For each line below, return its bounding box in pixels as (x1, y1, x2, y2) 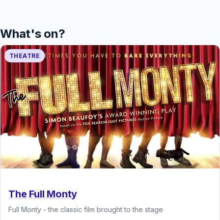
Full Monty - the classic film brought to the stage (8, 205, 163, 214)
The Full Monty (8, 188, 78, 200)
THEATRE (9, 52, 40, 59)
